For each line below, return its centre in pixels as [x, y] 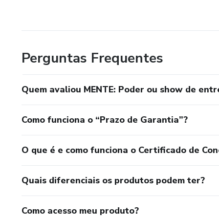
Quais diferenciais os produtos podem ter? [113, 180]
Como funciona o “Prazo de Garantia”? [105, 120]
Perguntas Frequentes [92, 58]
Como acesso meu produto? [80, 210]
